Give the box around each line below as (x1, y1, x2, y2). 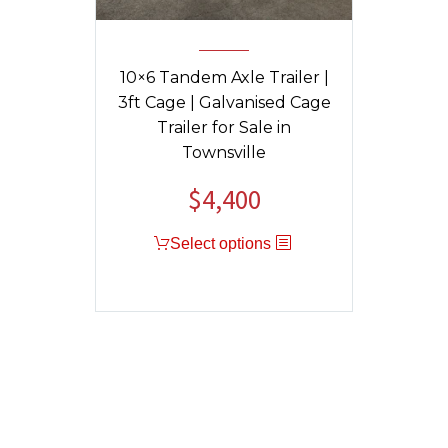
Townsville (182, 142, 266, 162)
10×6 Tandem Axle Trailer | (119, 67, 329, 87)
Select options (169, 234, 271, 252)
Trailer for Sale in (157, 117, 291, 137)
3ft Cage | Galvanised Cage (117, 92, 331, 112)
